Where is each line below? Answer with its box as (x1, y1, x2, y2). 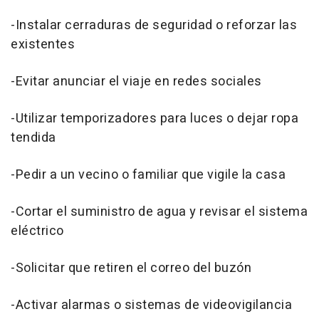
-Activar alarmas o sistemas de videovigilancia (11, 296, 292, 315)
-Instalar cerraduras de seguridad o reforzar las (11, 16, 297, 36)
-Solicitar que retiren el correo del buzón (11, 258, 251, 278)
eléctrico (11, 221, 64, 241)
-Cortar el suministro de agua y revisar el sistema (11, 202, 308, 222)
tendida (11, 128, 56, 148)
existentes (11, 35, 75, 55)
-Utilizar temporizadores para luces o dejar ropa (11, 109, 298, 129)
